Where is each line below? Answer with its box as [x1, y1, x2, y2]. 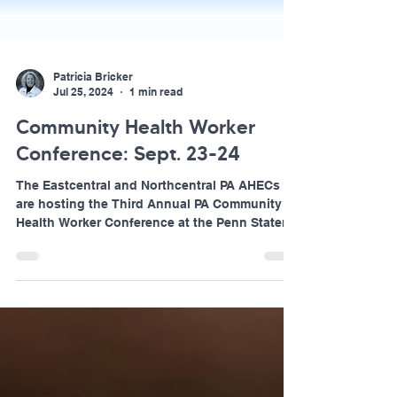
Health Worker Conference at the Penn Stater [16, 279, 286, 293]
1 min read [129, 149, 183, 162]
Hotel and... [16, 298, 85, 312]
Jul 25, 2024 [53, 149, 113, 162]
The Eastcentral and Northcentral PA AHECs [16, 242, 280, 256]
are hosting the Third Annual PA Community [16, 261, 282, 275]
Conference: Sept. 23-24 [16, 206, 240, 230]
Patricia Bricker [53, 134, 133, 147]
